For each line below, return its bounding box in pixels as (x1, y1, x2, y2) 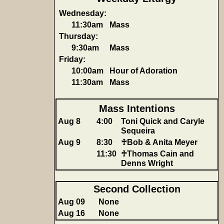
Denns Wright (121, 158, 173, 167)
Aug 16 (58, 208, 85, 217)
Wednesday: (59, 8, 106, 17)
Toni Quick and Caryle (121, 116, 204, 125)
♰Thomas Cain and (121, 149, 194, 158)
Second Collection (93, 183, 180, 194)
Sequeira (121, 126, 155, 135)
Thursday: (59, 31, 98, 40)
